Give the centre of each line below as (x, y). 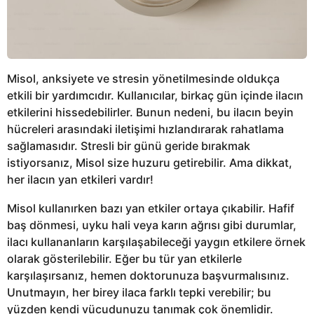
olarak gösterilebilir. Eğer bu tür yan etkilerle (124, 258)
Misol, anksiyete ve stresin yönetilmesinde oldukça (143, 79)
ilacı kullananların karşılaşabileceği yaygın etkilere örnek (156, 241)
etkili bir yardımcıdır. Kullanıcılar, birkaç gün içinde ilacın (155, 96)
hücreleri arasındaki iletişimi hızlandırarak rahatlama (145, 129)
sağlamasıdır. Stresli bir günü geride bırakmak (129, 146)
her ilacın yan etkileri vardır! (80, 180)
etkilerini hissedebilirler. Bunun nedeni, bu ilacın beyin (150, 112)
